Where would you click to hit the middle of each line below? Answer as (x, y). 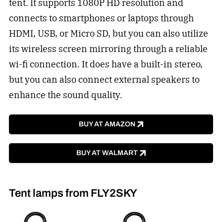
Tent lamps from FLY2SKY (73, 193)
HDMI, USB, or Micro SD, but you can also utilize (108, 34)
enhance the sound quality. (65, 95)
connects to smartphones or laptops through (101, 18)
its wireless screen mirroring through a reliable (108, 49)
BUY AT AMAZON (107, 124)
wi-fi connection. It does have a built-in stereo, (106, 64)
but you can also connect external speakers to (104, 80)
